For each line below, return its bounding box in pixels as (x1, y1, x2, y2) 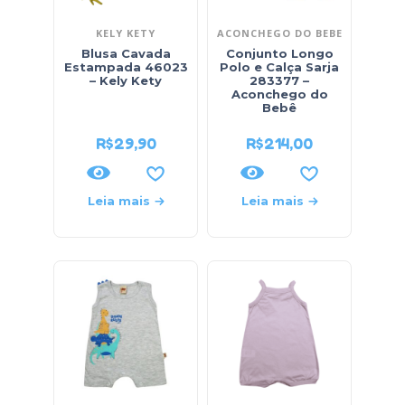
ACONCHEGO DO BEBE (216, 26, 343, 40)
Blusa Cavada (80, 46, 171, 61)
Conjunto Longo (225, 46, 334, 61)
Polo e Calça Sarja (220, 60, 339, 74)
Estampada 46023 (63, 60, 188, 74)
